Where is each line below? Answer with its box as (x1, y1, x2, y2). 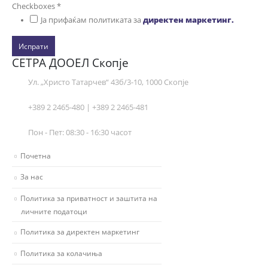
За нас (20, 172, 43, 182)
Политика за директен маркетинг (20, 227, 139, 237)
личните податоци (21, 206, 87, 217)
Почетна (20, 151, 51, 160)
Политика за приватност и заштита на (20, 193, 157, 203)
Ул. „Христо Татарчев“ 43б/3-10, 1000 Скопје (28, 76, 188, 87)
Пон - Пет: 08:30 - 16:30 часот (28, 126, 132, 138)
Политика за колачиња (20, 248, 102, 258)
